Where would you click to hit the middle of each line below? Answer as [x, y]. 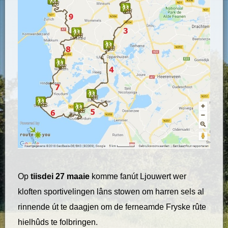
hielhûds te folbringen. [58, 222]
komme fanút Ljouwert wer [138, 177]
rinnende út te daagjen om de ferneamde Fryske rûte [112, 207]
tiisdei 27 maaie [60, 177]
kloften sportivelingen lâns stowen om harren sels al [111, 192]
